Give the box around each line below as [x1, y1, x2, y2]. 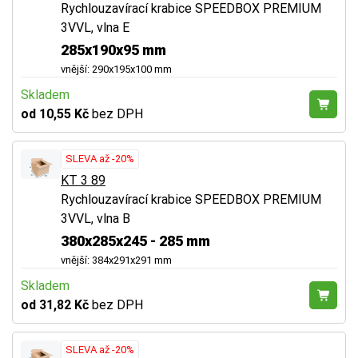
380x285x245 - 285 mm [61, 232, 210, 249]
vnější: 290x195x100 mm [61, 62, 172, 75]
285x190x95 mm [61, 41, 166, 58]
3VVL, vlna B [61, 210, 130, 226]
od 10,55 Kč [21, 105, 92, 121]
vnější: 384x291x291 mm [61, 253, 172, 266]
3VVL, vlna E [61, 19, 129, 35]
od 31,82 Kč [21, 296, 92, 312]
